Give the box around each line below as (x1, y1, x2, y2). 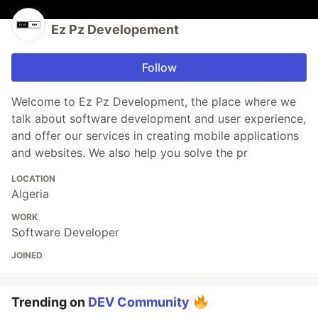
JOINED (11, 249, 43, 261)
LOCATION (11, 172, 55, 184)
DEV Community (88, 294, 190, 309)
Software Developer (11, 224, 119, 239)
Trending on (11, 294, 88, 309)
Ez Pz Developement (51, 21, 179, 37)
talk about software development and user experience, (11, 111, 306, 126)
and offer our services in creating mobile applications (11, 128, 299, 143)
